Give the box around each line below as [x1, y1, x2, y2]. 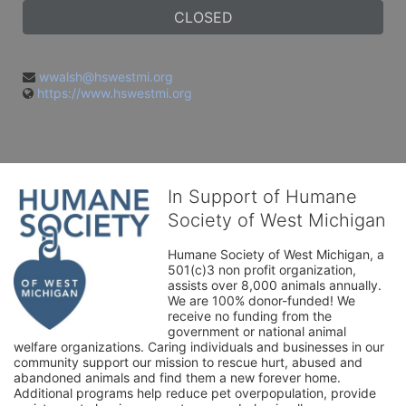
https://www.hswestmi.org [37, 85, 192, 101]
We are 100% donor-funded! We [168, 293, 355, 308]
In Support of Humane [168, 186, 357, 208]
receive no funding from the [168, 308, 332, 324]
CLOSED [173, 8, 233, 26]
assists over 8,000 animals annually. [168, 277, 382, 293]
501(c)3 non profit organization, [168, 262, 356, 277]
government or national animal [168, 324, 346, 339]
